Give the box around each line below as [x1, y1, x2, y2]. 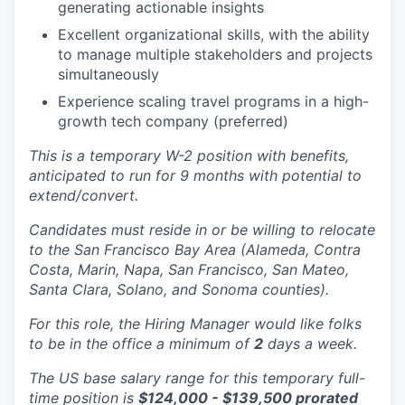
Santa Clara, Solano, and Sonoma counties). [29, 280, 329, 298]
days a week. [263, 334, 357, 353]
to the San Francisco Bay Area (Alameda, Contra [29, 240, 361, 259]
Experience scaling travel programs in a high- [58, 92, 369, 110]
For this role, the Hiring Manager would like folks [29, 315, 362, 333]
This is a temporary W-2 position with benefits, [29, 146, 349, 165]
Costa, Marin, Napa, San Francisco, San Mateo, [29, 260, 349, 278]
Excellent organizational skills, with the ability [58, 25, 370, 43]
